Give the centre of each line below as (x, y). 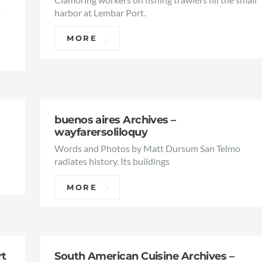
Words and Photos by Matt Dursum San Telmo (148, 149)
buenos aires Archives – (115, 119)
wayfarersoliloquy (101, 132)
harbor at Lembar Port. (100, 12)
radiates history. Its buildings (112, 161)
